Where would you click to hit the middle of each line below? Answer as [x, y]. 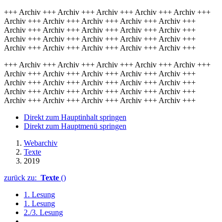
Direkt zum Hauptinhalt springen [75, 117]
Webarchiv [41, 143]
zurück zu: [22, 178]
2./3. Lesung [43, 212]
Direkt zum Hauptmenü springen [75, 126]
